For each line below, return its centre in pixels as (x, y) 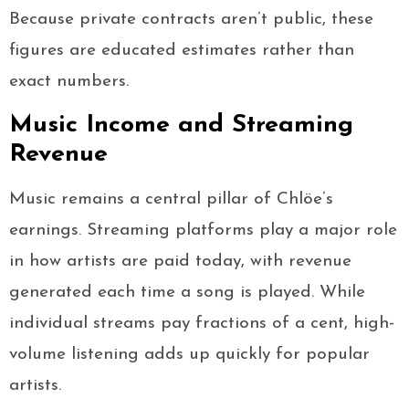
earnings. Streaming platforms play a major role (203, 231)
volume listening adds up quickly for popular (189, 355)
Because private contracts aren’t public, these (191, 20)
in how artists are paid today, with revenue (180, 262)
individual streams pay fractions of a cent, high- (202, 324)
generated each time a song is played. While (187, 293)
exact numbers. (69, 82)
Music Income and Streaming (181, 126)
